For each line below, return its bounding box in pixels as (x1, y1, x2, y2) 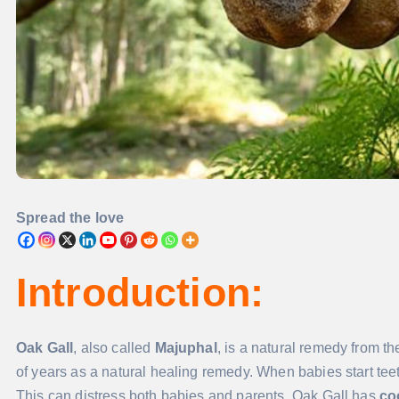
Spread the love (16, 210, 125, 226)
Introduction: (16, 270, 265, 316)
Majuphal (154, 340, 217, 356)
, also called (73, 340, 155, 356)
